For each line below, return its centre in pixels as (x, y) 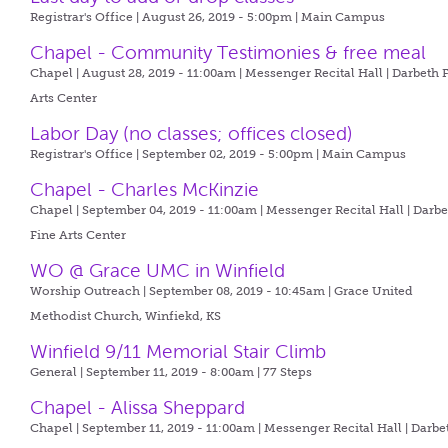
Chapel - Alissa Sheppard (138, 407)
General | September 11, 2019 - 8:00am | (147, 372)
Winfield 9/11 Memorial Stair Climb (178, 351)
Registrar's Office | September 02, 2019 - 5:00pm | (176, 154)
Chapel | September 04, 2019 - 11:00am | (148, 210)
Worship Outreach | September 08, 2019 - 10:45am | (182, 291)
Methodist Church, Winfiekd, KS (126, 316)
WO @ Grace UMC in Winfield (158, 270)
